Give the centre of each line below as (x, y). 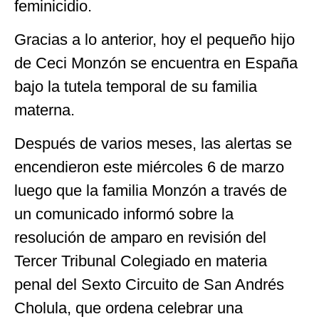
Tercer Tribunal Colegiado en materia (141, 261)
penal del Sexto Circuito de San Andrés (149, 285)
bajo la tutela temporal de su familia (136, 87)
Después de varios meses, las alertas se (153, 144)
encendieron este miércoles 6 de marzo (149, 167)
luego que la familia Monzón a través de (151, 191)
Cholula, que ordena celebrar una (129, 308)
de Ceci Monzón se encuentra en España (156, 63)
